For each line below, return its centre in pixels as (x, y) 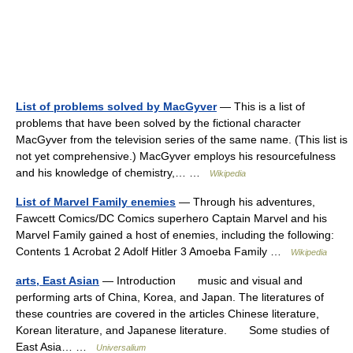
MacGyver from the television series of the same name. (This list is (182, 139)
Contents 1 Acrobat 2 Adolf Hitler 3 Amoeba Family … (153, 251)
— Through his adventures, (245, 202)
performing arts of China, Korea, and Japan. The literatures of (170, 297)
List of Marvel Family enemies (96, 202)
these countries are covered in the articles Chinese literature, (167, 314)
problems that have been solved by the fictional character (158, 123)
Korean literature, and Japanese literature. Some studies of (173, 330)
